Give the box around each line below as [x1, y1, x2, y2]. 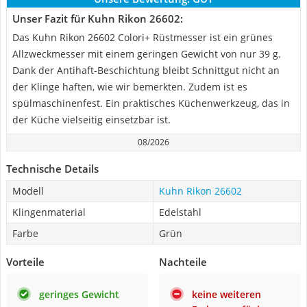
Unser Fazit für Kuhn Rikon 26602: [12, 12, 183, 25]
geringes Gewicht [39, 288, 119, 301]
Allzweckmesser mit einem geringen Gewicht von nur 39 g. [12, 47, 281, 60]
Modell [12, 184, 44, 197]
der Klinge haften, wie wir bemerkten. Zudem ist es [12, 80, 247, 93]
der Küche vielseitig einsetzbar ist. [12, 113, 171, 126]
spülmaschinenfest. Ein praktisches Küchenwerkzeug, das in [12, 97, 290, 110]
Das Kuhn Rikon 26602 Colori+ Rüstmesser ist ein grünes [12, 31, 273, 44]
